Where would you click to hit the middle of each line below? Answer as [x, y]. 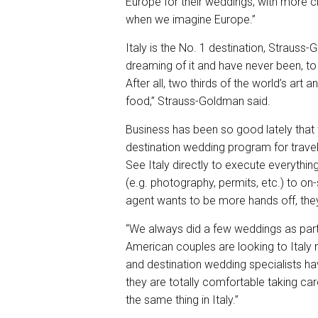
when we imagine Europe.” [191, 19]
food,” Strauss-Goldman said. [198, 101]
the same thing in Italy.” [182, 300]
